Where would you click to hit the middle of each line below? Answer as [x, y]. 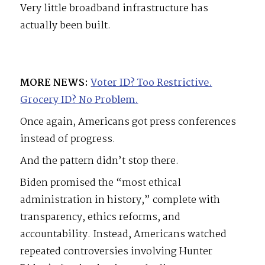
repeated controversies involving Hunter [117, 251]
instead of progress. [68, 139]
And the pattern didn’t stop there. [100, 161]
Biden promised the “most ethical [101, 183]
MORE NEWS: [54, 83]
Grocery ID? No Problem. [79, 100]
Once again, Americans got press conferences [128, 122]
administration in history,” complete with [120, 200]
